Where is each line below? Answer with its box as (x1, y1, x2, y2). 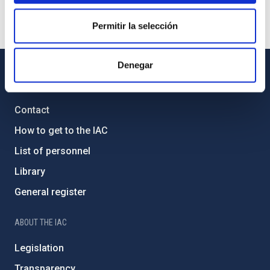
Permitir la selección (92, 20, 178, 31)
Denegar (117, 60, 153, 71)
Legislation (14, 242, 64, 254)
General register (14, 186, 86, 198)
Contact (14, 104, 49, 116)
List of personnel (14, 145, 90, 157)
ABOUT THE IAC (14, 218, 67, 227)
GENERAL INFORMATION (14, 80, 95, 89)
